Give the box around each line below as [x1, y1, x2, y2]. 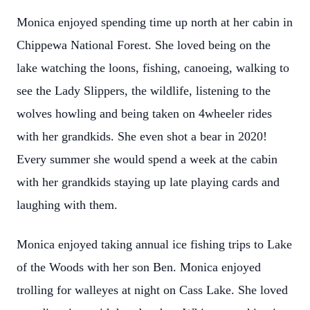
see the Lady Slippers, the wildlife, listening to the [17, 84, 271, 98]
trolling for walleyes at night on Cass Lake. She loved [17, 283, 288, 297]
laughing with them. [17, 198, 118, 212]
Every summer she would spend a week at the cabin [17, 152, 277, 166]
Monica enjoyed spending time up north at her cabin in [17, 15, 293, 29]
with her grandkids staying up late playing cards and [17, 175, 280, 189]
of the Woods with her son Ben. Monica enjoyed [17, 260, 261, 274]
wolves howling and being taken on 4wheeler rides [17, 107, 272, 120]
